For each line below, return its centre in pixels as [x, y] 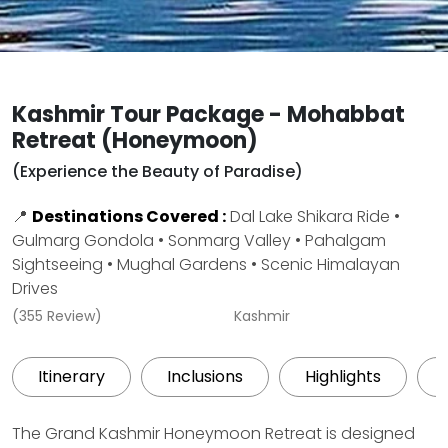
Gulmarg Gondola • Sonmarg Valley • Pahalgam [199, 240]
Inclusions [205, 376]
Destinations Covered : [129, 216]
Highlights [343, 376]
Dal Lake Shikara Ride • [313, 216]
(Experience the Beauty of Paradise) [157, 171]
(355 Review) [59, 316]
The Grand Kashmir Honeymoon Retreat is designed [213, 433]
